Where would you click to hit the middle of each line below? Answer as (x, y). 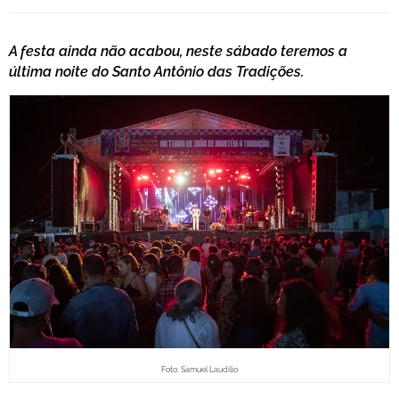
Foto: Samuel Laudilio (199, 370)
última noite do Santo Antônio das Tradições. (156, 72)
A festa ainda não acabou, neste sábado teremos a (178, 52)
